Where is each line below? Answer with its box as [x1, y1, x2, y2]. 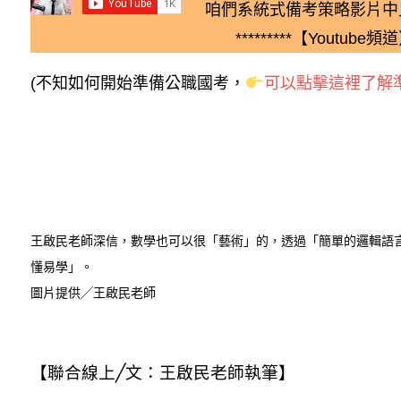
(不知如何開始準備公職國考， [30, 74, 245, 92]
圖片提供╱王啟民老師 [30, 286, 156, 300]
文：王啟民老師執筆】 [125, 363, 295, 382]
